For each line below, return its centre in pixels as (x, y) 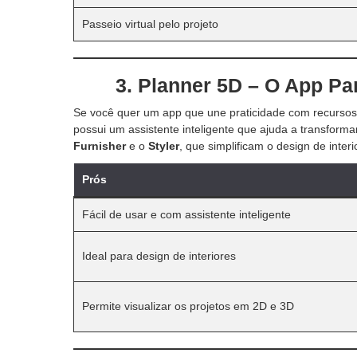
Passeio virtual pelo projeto (150, 24)
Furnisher (100, 145)
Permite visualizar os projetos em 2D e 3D (188, 306)
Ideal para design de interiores (159, 255)
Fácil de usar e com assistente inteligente (186, 214)
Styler (164, 145)
